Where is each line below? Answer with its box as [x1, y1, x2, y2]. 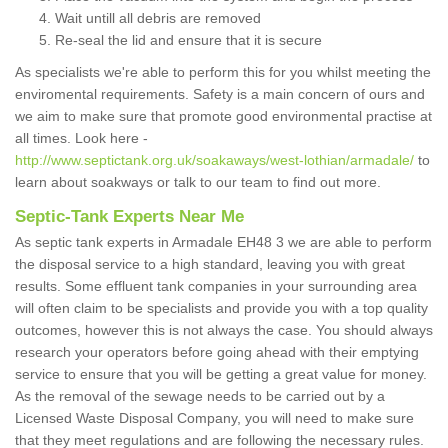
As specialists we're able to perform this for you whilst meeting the [15, 64, 431, 81]
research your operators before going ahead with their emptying [15, 344, 419, 361]
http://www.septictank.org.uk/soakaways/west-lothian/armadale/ [15, 152, 414, 169]
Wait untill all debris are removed [55, 10, 261, 27]
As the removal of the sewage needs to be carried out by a [15, 388, 385, 405]
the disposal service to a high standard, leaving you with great [15, 256, 405, 273]
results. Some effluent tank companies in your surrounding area [15, 278, 417, 295]
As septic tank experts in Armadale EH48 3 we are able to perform [15, 234, 432, 251]
